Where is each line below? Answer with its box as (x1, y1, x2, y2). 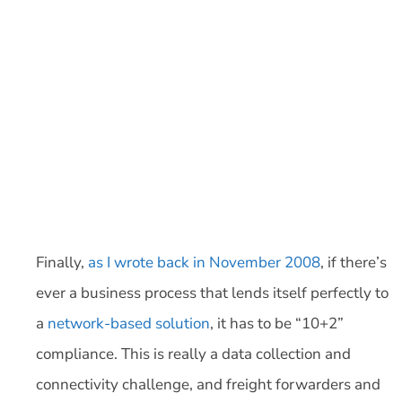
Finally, (36, 251, 88, 273)
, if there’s (320, 251, 387, 273)
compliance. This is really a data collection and (36, 343, 351, 364)
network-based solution (48, 312, 210, 334)
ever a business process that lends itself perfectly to (36, 282, 389, 303)
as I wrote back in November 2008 (88, 251, 320, 273)
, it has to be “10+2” (210, 312, 344, 334)
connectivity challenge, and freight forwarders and (36, 373, 380, 395)
